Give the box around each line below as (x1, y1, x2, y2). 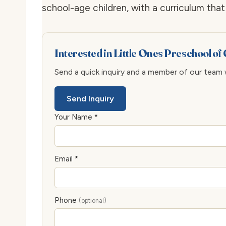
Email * (54, 154, 78, 163)
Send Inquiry (67, 94, 114, 104)
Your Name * (54, 112, 98, 122)
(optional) (79, 196, 106, 204)
